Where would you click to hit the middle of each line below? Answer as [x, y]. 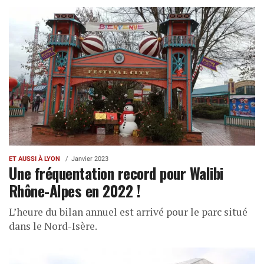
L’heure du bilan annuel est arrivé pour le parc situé [128, 212]
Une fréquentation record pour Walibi [116, 173]
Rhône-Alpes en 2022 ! [75, 191]
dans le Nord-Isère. [53, 226]
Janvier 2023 [90, 159]
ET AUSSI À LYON [34, 159]
